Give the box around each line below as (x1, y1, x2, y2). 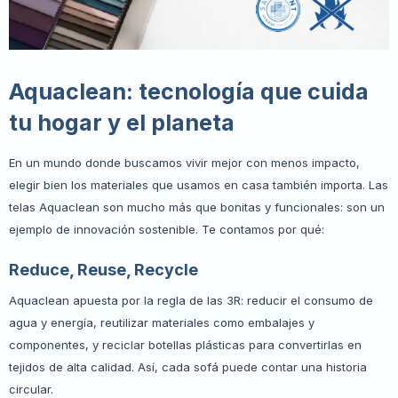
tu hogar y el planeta (9, 109, 240, 136)
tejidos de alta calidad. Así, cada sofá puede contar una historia (9, 360, 367, 374)
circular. (9, 382, 57, 396)
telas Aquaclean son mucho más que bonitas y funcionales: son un (9, 200, 385, 214)
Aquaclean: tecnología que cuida (9, 78, 369, 105)
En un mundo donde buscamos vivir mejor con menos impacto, (9, 155, 360, 170)
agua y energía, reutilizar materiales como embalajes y (9, 315, 314, 330)
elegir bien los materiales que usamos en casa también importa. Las (9, 178, 388, 192)
